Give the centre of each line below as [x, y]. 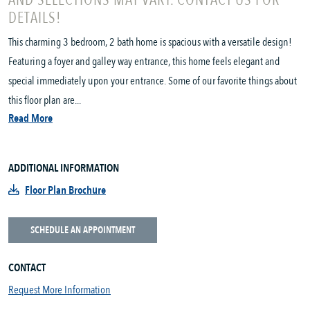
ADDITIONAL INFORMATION [64, 168]
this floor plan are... [45, 101]
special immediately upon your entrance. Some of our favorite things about [153, 81]
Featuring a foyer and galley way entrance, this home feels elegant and [144, 62]
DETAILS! [35, 18]
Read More [30, 119]
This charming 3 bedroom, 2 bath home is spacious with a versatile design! [150, 43]
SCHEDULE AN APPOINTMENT [83, 230]
